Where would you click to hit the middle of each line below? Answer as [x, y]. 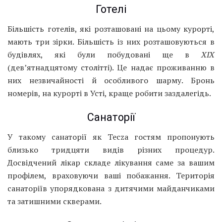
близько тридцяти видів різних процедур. [111, 149]
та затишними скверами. [55, 201]
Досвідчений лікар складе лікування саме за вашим [111, 162]
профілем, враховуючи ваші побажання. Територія [111, 175]
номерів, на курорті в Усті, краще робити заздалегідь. [109, 93]
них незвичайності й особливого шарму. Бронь [111, 80]
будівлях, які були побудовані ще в [104, 54]
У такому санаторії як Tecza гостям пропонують [111, 137]
